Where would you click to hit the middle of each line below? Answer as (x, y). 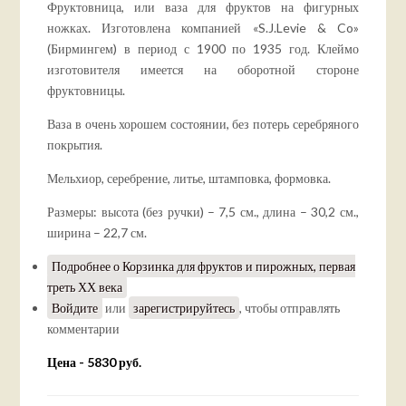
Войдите (75, 308)
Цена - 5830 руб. (95, 362)
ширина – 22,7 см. (97, 233)
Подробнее (82, 266)
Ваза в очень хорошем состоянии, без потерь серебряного (203, 124)
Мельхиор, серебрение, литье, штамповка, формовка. (189, 179)
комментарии (84, 329)
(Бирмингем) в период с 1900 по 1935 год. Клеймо (203, 49)
